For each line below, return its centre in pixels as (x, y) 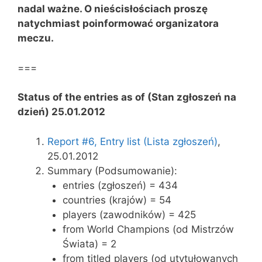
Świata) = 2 (89, 244)
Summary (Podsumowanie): (112, 170)
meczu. (36, 38)
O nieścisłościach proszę (146, 9)
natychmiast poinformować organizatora (118, 23)
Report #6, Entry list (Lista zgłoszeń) (132, 141)
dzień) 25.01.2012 (61, 112)
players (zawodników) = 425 (129, 214)
